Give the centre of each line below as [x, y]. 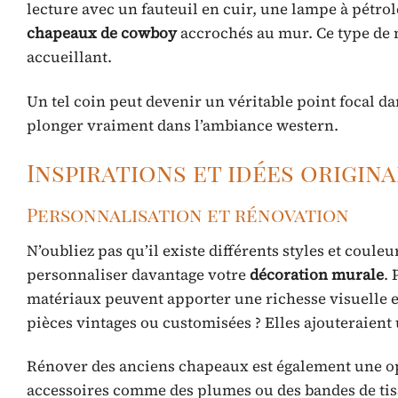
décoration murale [317, 274]
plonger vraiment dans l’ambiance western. [183, 125]
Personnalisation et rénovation [188, 215]
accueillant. [69, 57]
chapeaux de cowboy [102, 33]
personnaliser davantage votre [138, 274]
